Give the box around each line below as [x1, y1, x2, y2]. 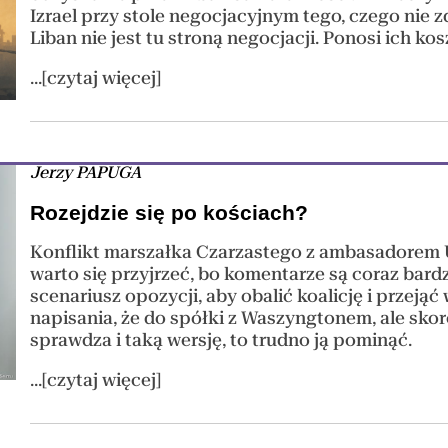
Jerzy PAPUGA [30, 162, 142, 182]
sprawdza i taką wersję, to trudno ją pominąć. [30, 330, 413, 351]
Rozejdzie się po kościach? [30, 200, 309, 224]
